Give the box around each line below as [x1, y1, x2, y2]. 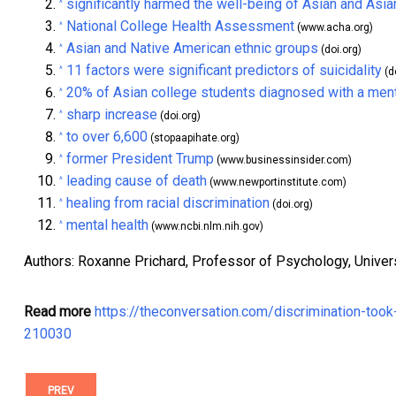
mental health [66, 217, 148, 234]
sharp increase [66, 106, 157, 124]
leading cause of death [66, 172, 207, 190]
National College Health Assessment [66, 18, 294, 35]
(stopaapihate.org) [148, 132, 240, 145]
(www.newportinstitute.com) [207, 176, 346, 189]
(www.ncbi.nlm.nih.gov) [148, 220, 263, 233]
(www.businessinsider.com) [214, 154, 352, 167]
